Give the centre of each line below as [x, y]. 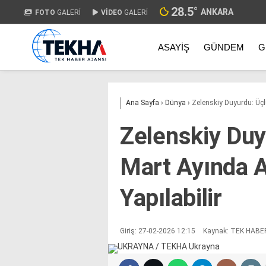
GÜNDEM [224, 47]
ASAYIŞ [174, 47]
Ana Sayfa [142, 103]
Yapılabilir [171, 198]
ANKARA [217, 12]
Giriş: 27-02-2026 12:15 [158, 231]
